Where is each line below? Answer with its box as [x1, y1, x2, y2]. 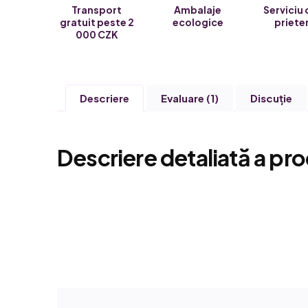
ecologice [172, 16, 223, 28]
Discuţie [250, 91, 292, 104]
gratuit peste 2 [59, 16, 134, 28]
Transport [71, 3, 122, 16]
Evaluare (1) [161, 91, 219, 104]
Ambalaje [174, 3, 222, 16]
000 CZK [75, 28, 118, 41]
